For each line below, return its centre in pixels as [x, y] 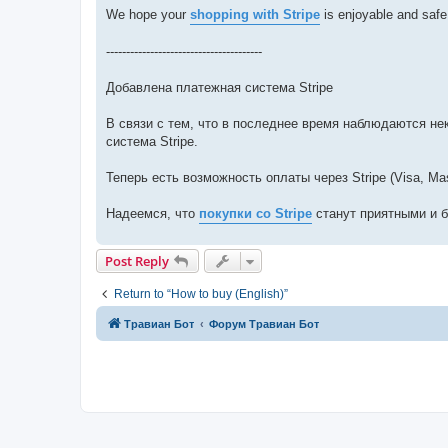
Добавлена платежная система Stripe [219, 88]
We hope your [148, 15]
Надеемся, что [152, 214]
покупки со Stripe [255, 214]
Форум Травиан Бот [264, 324]
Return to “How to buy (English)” [201, 294]
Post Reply [137, 261]
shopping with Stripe [255, 15]
